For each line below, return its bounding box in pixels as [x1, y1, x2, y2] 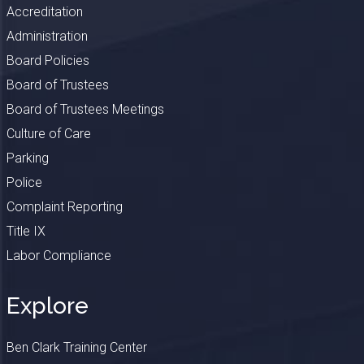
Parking [6, 149, 49, 166]
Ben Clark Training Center [6, 339, 147, 355]
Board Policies [6, 52, 89, 68]
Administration [6, 28, 88, 44]
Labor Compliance [6, 247, 111, 263]
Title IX [6, 223, 45, 239]
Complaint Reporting [6, 198, 123, 214]
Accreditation [6, 3, 83, 19]
